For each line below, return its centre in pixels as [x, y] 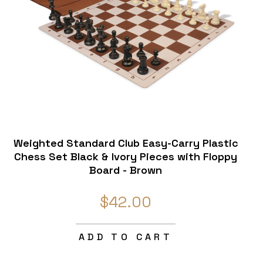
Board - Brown [126, 170]
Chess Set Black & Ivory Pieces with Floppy [126, 156]
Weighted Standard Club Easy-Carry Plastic [126, 143]
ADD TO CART [126, 237]
